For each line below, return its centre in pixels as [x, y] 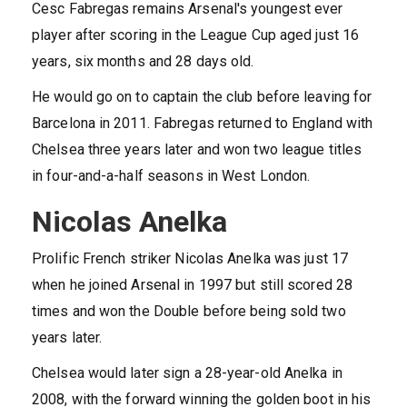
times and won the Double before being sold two [189, 312]
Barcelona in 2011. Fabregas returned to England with [203, 124]
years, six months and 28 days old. [143, 62]
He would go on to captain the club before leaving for [202, 97]
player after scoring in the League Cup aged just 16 [196, 35]
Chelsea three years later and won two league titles [197, 150]
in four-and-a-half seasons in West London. [171, 176]
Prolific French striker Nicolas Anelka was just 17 [190, 259]
